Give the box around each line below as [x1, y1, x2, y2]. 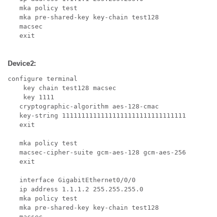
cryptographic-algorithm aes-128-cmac [8, 103, 159, 110]
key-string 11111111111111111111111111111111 [8, 112, 186, 119]
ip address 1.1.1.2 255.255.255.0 [8, 186, 143, 193]
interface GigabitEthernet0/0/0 [8, 176, 136, 184]
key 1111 [8, 93, 54, 101]
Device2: [8, 60, 36, 67]
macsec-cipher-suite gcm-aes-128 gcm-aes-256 [8, 149, 186, 156]
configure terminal [8, 75, 77, 82]
